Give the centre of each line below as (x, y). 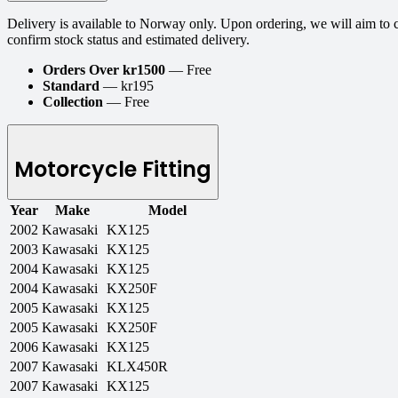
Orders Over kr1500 (106, 70)
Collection (75, 102)
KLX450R (137, 367)
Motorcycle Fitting (113, 170)
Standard (71, 86)
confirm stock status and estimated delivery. (128, 40)
